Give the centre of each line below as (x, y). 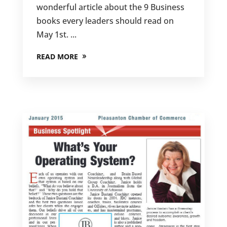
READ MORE (57, 56)
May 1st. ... (56, 34)
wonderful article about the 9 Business (110, 7)
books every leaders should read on (105, 21)
